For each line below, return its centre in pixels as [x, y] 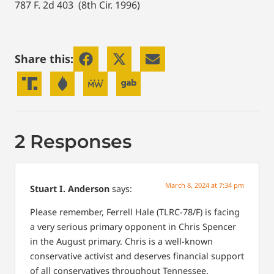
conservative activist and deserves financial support [137, 256]
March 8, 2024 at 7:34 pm [205, 185]
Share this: [44, 59]
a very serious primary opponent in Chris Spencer [133, 227]
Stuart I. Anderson [70, 188]
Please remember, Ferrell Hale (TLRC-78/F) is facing [135, 212]
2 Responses [73, 141]
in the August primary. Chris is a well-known [121, 242]
